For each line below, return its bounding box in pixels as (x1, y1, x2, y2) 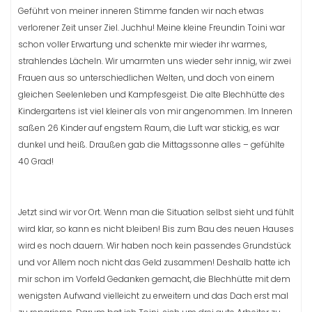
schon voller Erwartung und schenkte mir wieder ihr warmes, (18, 38, 267, 50)
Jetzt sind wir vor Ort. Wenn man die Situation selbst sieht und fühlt (18, 205, 294, 218)
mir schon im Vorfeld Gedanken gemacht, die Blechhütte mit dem (18, 272, 290, 285)
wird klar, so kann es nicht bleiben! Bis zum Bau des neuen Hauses (18, 222, 294, 235)
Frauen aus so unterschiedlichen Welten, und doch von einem (18, 71, 274, 84)
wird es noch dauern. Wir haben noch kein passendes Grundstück (18, 239, 291, 251)
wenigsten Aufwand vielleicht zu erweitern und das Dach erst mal (18, 289, 288, 302)
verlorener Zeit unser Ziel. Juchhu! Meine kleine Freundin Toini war (18, 21, 285, 33)
